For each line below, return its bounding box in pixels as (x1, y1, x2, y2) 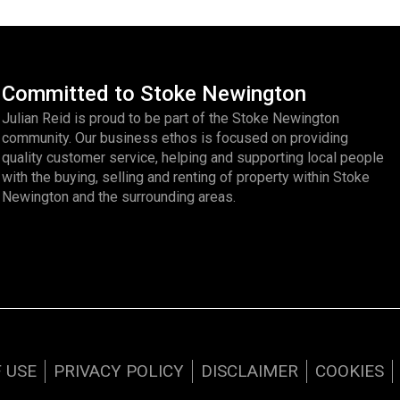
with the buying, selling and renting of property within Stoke (2, 169, 371, 186)
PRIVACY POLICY (54, 361, 184, 381)
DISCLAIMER (201, 361, 298, 381)
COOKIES (315, 361, 384, 381)
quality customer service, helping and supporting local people (2, 149, 385, 166)
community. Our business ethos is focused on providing (2, 129, 349, 146)
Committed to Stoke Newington (2, 81, 307, 106)
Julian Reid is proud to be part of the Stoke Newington (2, 110, 340, 127)
